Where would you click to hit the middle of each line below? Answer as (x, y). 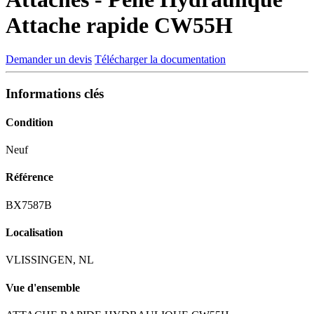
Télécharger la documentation (160, 59)
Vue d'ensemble (43, 287)
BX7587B (29, 205)
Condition (29, 122)
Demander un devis (49, 59)
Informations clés (55, 93)
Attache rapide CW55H (119, 25)
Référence (29, 177)
